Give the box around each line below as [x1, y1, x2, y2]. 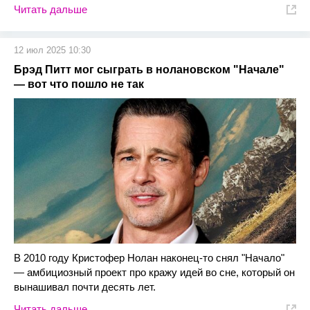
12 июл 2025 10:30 [14, 45, 91, 56]
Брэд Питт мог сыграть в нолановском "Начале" [14, 64, 284, 76]
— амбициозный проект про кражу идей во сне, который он [14, 266, 295, 279]
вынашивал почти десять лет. [14, 281, 158, 293]
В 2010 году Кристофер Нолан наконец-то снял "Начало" [14, 252, 284, 264]
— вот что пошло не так [14, 78, 144, 91]
